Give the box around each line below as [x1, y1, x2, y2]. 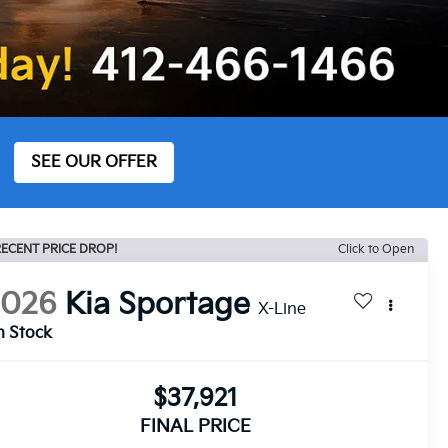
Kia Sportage [65, 286, 251, 323]
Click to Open [338, 241, 414, 257]
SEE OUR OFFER [31, 152, 157, 172]
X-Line [258, 299, 307, 319]
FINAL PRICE [140, 415, 251, 437]
